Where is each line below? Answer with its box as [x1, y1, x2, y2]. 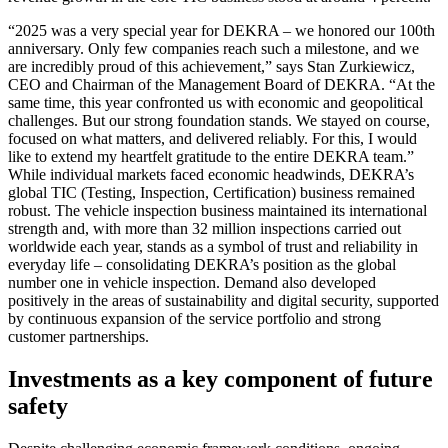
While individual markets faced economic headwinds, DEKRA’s [8, 166, 414, 184]
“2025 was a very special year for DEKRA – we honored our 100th [8, 22, 435, 40]
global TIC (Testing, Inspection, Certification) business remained [8, 184, 415, 202]
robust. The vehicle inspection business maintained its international [8, 202, 427, 220]
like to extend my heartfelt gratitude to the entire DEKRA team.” [8, 148, 414, 166]
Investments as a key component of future [8, 366, 433, 393]
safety [8, 393, 68, 420]
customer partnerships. [8, 328, 149, 346]
